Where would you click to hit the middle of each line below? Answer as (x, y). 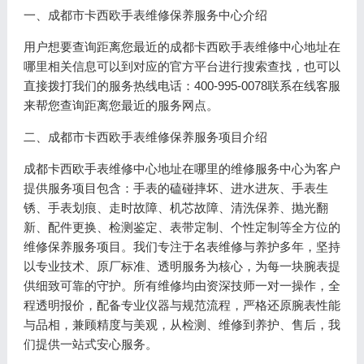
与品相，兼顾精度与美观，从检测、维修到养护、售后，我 (182, 325)
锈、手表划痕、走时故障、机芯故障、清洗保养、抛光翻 (175, 208)
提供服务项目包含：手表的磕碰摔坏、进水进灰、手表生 (175, 188)
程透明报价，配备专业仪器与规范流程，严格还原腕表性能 (182, 305)
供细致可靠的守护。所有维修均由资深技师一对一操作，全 (182, 286)
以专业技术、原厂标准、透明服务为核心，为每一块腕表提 (182, 266)
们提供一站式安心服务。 (90, 344)
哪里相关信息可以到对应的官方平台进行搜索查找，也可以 (182, 66)
